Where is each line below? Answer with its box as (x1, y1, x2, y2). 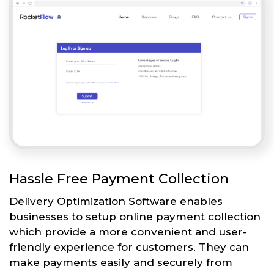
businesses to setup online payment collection (9, 210, 261, 223)
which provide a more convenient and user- (9, 225, 247, 238)
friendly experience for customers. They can (9, 240, 249, 253)
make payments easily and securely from (9, 256, 232, 268)
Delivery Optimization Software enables (9, 194, 223, 207)
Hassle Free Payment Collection (9, 170, 229, 187)
